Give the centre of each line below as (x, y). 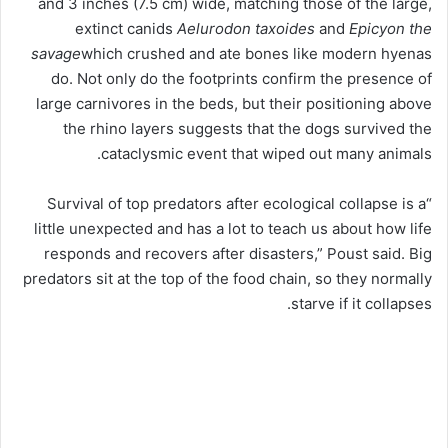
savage (56, 53)
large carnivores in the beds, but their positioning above (234, 103)
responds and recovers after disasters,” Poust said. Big (238, 253)
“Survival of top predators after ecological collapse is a (236, 203)
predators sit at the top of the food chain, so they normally (227, 278)
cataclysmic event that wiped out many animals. (266, 153)
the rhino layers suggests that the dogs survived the (247, 128)
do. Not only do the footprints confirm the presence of (241, 78)
